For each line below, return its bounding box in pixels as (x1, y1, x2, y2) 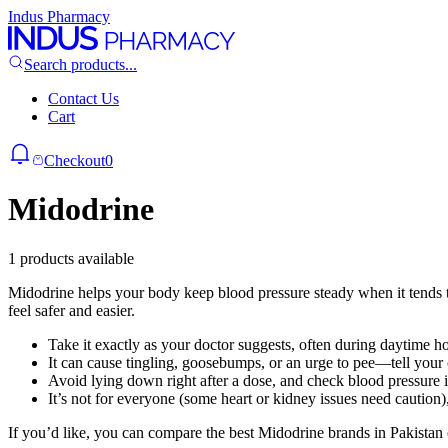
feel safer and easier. (8, 301, 135, 319)
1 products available (8, 249, 134, 267)
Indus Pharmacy (8, 8, 110, 25)
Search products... (24, 56, 137, 73)
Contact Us (48, 90, 119, 107)
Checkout (44, 152, 105, 169)
